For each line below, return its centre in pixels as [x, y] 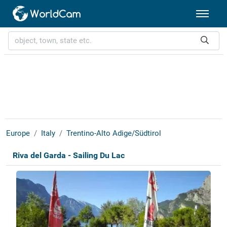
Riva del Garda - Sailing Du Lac [68, 156]
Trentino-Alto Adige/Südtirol [113, 134]
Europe [18, 134]
